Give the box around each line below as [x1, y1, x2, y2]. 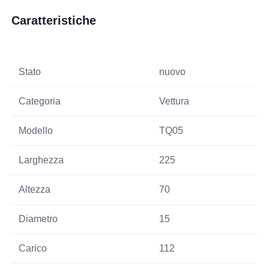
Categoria [19, 96, 61, 107]
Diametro [19, 214, 58, 225]
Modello [19, 125, 53, 136]
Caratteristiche [11, 14, 97, 28]
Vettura [159, 96, 190, 107]
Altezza [19, 184, 51, 195]
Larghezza [19, 155, 64, 166]
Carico [19, 243, 47, 254]
